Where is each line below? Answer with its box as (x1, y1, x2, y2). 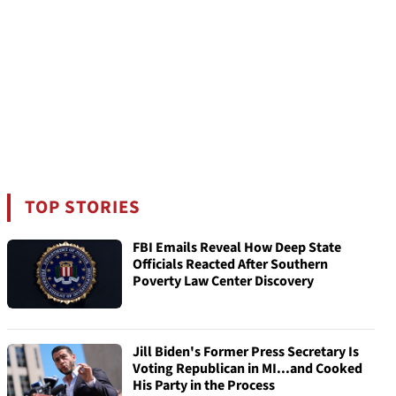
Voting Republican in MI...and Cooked (133, 359, 362, 378)
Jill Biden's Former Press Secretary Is (133, 342, 359, 362)
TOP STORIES (25, 194, 141, 220)
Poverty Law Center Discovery (133, 271, 314, 291)
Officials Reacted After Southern (133, 255, 328, 274)
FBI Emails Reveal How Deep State (133, 238, 341, 257)
